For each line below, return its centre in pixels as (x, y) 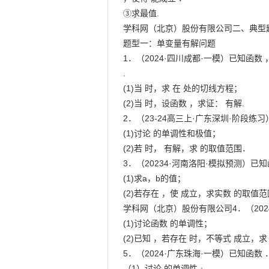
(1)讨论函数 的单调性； (168, 223)
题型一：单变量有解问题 (170, 43)
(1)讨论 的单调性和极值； (172, 133)
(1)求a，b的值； (155, 178)
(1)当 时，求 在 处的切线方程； (183, 88)
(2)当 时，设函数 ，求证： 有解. (184, 103)
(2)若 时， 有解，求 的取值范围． (187, 148)
